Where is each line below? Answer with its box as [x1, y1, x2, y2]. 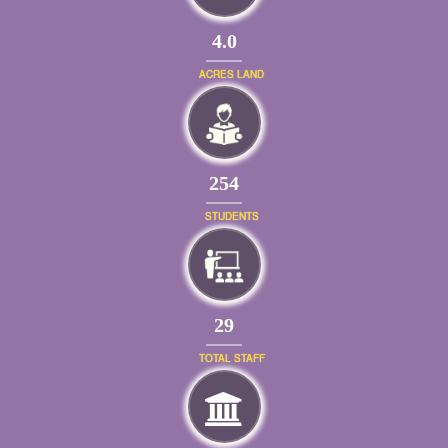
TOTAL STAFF [198, 351, 265, 366]
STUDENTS [204, 209, 259, 224]
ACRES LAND [199, 67, 264, 82]
